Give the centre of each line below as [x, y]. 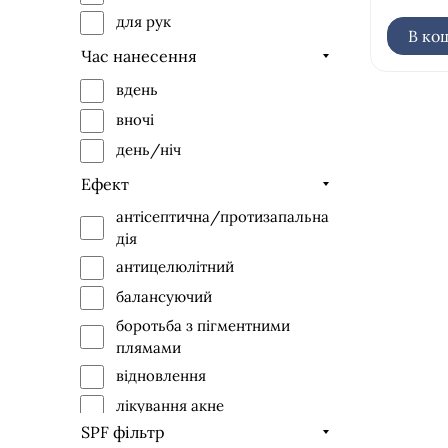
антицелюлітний [175, 267]
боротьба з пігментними [203, 325]
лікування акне [170, 406]
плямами [148, 347]
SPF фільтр [123, 431]
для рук [143, 22]
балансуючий [164, 297]
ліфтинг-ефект [169, 436]
